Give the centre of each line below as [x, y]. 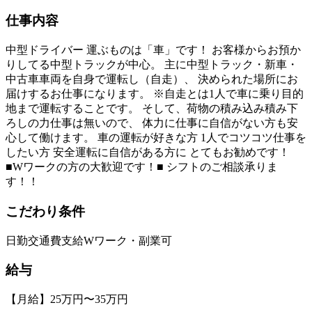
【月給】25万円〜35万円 [67, 299]
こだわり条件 [45, 211]
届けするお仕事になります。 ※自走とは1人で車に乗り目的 [155, 94]
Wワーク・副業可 [128, 240]
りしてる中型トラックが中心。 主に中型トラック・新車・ [152, 65]
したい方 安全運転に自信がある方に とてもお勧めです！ [148, 153]
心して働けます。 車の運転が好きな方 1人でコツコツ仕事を [156, 138]
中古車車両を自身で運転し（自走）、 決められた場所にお [152, 79]
